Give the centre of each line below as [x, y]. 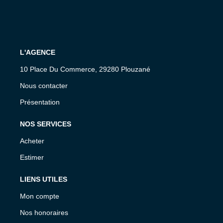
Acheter [32, 141]
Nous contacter [44, 85]
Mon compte [40, 196]
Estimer [32, 157]
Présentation [40, 102]
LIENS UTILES [44, 179]
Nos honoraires [44, 212]
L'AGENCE [38, 52]
